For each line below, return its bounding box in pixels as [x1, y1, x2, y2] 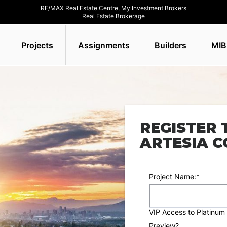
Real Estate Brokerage [82, 12, 145, 20]
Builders [155, 40, 186, 50]
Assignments [78, 40, 130, 50]
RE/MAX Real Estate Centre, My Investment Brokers [41, 4, 186, 12]
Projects [21, 40, 53, 50]
